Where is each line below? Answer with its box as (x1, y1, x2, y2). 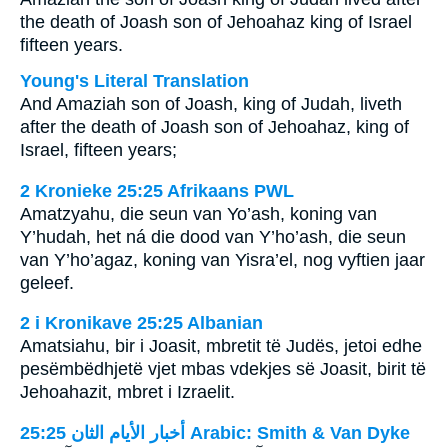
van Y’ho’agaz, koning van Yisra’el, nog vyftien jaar (20, 249, 425, 270)
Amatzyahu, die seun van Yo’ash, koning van (20, 203, 377, 224)
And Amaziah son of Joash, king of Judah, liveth (20, 94, 402, 114)
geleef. (20, 272, 74, 293)
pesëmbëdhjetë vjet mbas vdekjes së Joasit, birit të (20, 359, 426, 380)
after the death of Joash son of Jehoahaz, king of (20, 117, 409, 137)
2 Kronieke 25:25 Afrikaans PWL (20, 180, 294, 201)
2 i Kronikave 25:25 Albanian (20, 313, 263, 334)
